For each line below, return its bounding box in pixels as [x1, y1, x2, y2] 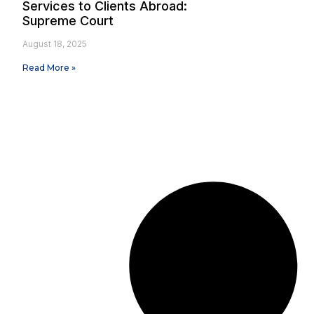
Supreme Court [22, 13, 114, 29]
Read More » [22, 62, 76, 74]
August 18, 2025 [22, 39, 87, 50]
